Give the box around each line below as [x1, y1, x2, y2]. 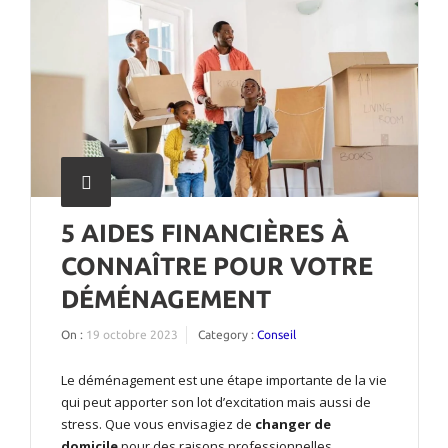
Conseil [257, 327, 296, 341]
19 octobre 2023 [86, 327, 178, 341]
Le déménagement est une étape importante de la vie [61, 370, 387, 389]
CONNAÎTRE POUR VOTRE [61, 251, 373, 280]
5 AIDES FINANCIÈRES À [61, 218, 349, 247]
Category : [198, 327, 257, 341]
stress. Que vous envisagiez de [61, 414, 255, 433]
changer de [255, 414, 331, 433]
